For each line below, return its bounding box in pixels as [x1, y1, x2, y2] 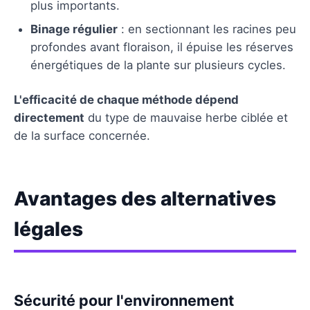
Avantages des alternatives [14, 186, 276, 210]
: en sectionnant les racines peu [118, 21, 296, 36]
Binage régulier [30, 21, 118, 36]
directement [14, 110, 84, 125]
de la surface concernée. [14, 128, 150, 143]
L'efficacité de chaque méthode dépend [14, 92, 239, 107]
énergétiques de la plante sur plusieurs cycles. [30, 57, 286, 72]
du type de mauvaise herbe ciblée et [84, 110, 288, 125]
